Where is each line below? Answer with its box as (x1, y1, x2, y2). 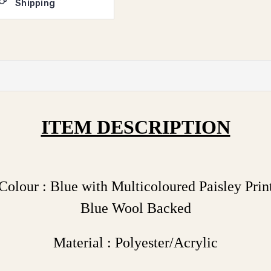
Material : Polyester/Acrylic (53, 235, 218, 250)
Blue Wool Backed (80, 200, 191, 216)
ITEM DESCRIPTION (41, 116, 230, 138)
